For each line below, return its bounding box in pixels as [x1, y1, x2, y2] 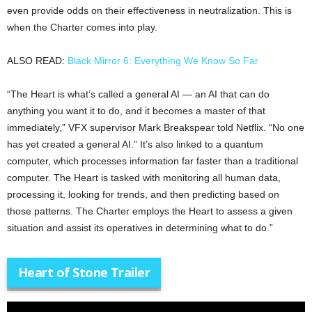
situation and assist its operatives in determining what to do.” [7, 222, 273, 234]
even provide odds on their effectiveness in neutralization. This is [7, 5, 292, 17]
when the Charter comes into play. [7, 22, 157, 33]
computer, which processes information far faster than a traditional [7, 155, 298, 167]
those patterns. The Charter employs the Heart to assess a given [7, 205, 292, 217]
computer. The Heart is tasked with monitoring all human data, [7, 172, 281, 184]
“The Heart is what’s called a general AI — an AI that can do [7, 88, 270, 100]
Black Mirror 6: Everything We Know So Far [68, 55, 258, 67]
